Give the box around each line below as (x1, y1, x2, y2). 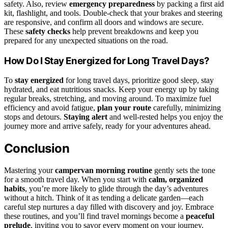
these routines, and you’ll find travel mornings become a (4, 212, 186, 221)
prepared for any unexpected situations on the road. (4, 36, 168, 45)
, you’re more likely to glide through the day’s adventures (25, 184, 208, 193)
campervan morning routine (55, 166, 152, 175)
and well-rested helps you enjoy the (107, 112, 223, 122)
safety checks (25, 26, 70, 36)
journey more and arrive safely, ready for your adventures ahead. (4, 122, 211, 131)
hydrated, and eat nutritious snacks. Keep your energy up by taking (4, 85, 219, 94)
